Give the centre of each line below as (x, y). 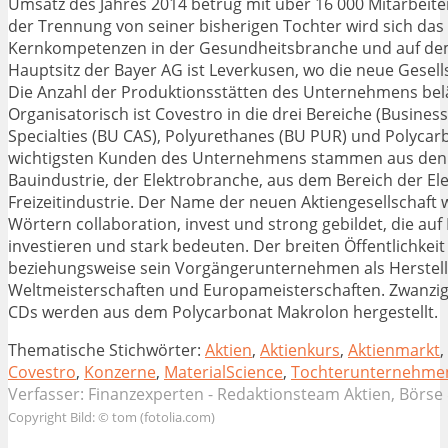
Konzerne (120, 372)
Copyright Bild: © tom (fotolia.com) (111, 417)
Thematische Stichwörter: (106, 350)
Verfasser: (48, 394)
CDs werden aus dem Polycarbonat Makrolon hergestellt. (223, 312)
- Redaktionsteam (274, 394)
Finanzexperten (146, 394)
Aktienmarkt (394, 350)
